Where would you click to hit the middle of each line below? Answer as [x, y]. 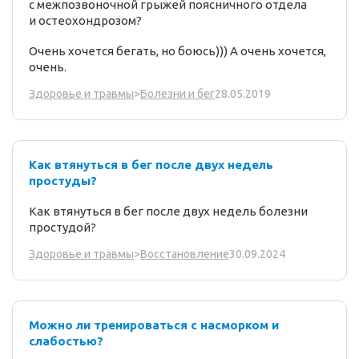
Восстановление [185, 254]
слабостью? [66, 341]
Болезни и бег [177, 94]
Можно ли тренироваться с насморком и [154, 325]
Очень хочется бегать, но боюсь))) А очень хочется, [177, 51]
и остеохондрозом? [85, 21]
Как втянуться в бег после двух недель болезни [168, 212]
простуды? [63, 181]
